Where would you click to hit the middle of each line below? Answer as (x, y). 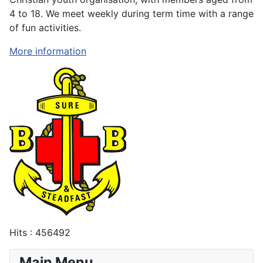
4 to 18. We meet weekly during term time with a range (131, 13)
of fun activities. (47, 27)
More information (48, 51)
